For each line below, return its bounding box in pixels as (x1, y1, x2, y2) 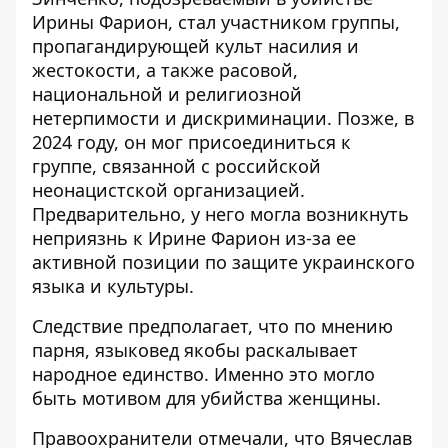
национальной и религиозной (32, 81, 302, 106)
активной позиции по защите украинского (32, 249, 415, 274)
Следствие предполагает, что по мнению (32, 313, 393, 338)
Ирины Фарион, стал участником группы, (32, 9, 400, 34)
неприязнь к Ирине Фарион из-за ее (32, 225, 356, 250)
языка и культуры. (32, 273, 194, 298)
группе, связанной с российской (32, 153, 321, 178)
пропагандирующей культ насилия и (32, 33, 359, 58)
